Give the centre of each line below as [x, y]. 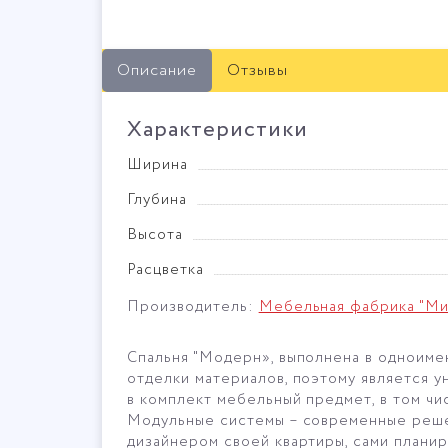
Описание [157, 70]
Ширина [157, 164]
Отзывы [257, 70]
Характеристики [217, 129]
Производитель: [193, 306]
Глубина [157, 199]
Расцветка [165, 269]
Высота [155, 234]
